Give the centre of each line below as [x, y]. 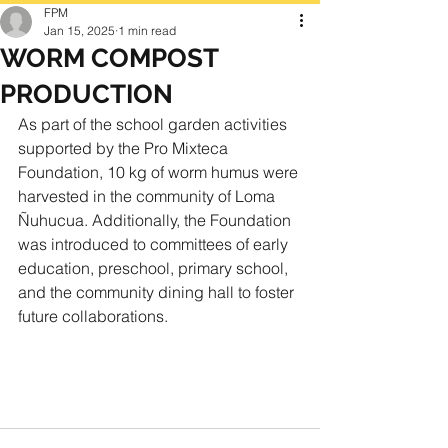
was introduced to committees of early [155, 244]
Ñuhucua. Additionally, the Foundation [156, 220]
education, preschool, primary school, [155, 268]
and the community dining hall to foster [158, 292]
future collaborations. [93, 316]
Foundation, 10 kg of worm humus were [160, 172]
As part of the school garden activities [154, 124]
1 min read [147, 30]
